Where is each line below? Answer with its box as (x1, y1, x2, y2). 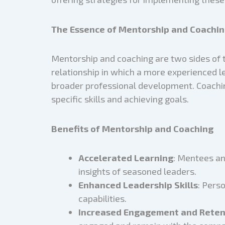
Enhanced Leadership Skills (78, 179, 198, 191)
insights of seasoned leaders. (78, 166, 196, 177)
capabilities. (78, 193, 127, 204)
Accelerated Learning (78, 152, 173, 164)
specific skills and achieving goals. (51, 93, 189, 105)
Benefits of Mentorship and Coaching (51, 123, 213, 134)
